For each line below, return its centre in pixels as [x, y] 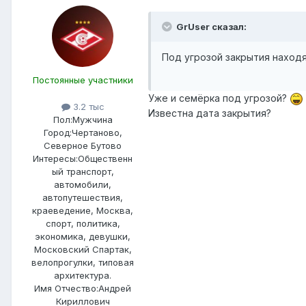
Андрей [115, 289]
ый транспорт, [83, 172]
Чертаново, [97, 133]
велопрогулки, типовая [83, 263]
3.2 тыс [87, 107]
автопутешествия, [83, 198]
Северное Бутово [83, 146]
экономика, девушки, [83, 237]
